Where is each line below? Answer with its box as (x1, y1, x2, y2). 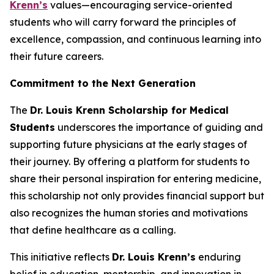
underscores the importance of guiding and (55, 120, 263, 133)
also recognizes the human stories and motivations (10, 206, 248, 219)
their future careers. (10, 50, 103, 62)
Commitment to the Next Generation (10, 76, 196, 89)
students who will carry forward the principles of (10, 15, 236, 28)
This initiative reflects (10, 250, 112, 263)
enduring (196, 250, 241, 263)
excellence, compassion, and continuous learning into (10, 32, 261, 45)
